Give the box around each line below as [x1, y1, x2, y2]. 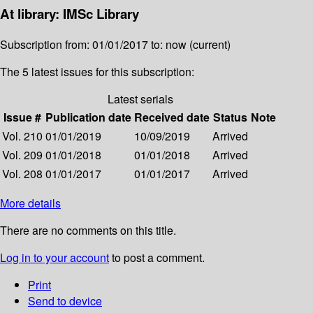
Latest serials [108, 90, 173, 107]
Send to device [28, 292, 102, 309]
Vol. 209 [2, 146, 43, 163]
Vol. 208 [2, 165, 43, 182]
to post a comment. [109, 249, 205, 265]
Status [213, 108, 247, 125]
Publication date [45, 108, 131, 125]
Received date [134, 108, 210, 125]
